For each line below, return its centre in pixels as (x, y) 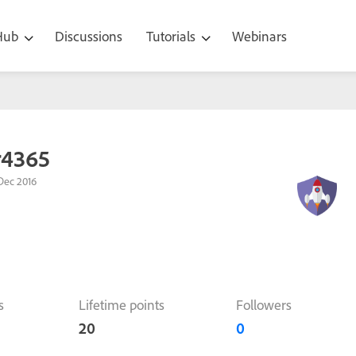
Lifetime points (121, 304)
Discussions (89, 36)
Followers (264, 304)
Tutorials (172, 36)
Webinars (259, 36)
